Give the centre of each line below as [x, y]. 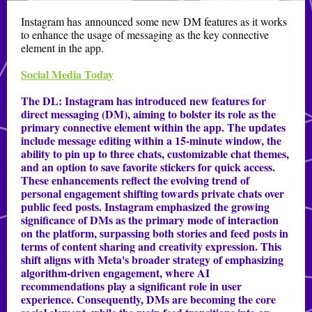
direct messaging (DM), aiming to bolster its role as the [148, 114]
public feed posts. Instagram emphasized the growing [145, 206]
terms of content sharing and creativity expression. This [151, 246]
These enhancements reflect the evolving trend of [135, 180]
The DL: [43, 101]
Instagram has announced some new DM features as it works [154, 21]
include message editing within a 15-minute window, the [151, 140]
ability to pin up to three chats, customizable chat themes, [155, 154]
